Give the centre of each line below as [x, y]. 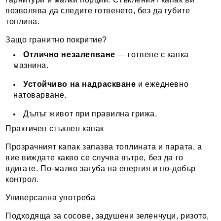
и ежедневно [162, 84]
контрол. [22, 180]
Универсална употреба [51, 198]
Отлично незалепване [69, 55]
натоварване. [40, 95]
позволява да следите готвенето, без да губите [98, 11]
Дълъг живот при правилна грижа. [90, 114]
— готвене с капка [152, 55]
